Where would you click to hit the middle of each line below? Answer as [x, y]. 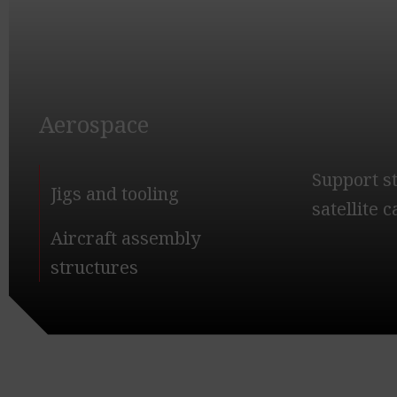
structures [94, 267]
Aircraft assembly [125, 237]
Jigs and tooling [115, 194]
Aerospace [94, 124]
